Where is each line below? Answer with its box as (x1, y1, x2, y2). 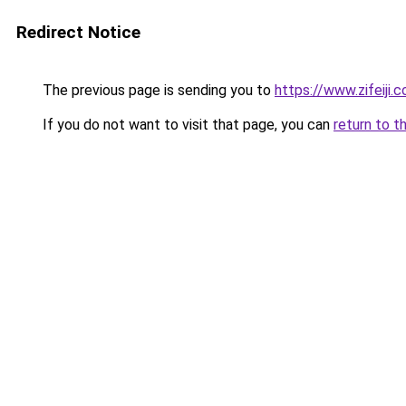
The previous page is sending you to (39, 82, 275, 99)
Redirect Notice (16, 22, 140, 43)
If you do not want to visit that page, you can (39, 116, 333, 133)
